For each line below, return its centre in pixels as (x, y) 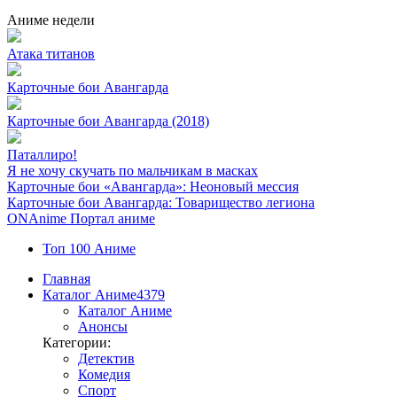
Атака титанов (51, 54)
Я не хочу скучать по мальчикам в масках (132, 171)
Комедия (104, 374)
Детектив (106, 358)
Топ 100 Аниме (89, 249)
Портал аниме (113, 218)
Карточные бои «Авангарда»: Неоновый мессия (153, 187)
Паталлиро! (42, 155)
